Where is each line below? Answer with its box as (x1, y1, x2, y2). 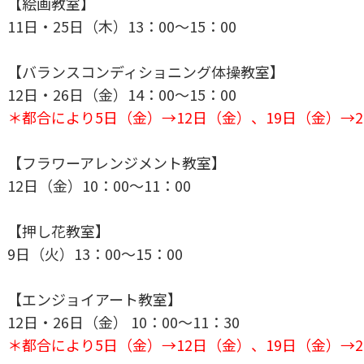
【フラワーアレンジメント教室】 (7, 151, 226, 173)
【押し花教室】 (7, 219, 110, 241)
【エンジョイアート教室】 (7, 288, 182, 310)
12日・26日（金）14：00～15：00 (7, 83, 236, 105)
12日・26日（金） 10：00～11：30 (7, 310, 240, 332)
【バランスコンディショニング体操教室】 (7, 60, 284, 82)
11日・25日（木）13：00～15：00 (7, 15, 236, 37)
